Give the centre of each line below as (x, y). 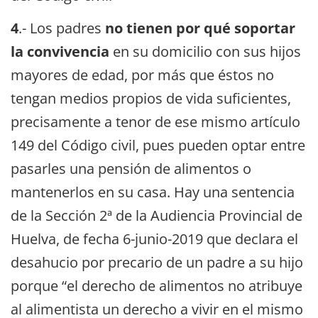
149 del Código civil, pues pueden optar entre (158, 146)
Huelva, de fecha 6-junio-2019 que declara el (154, 239)
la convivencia (60, 52)
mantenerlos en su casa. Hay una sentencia (153, 192)
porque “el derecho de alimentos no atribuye (157, 286)
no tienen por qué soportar (200, 28)
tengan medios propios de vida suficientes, (151, 99)
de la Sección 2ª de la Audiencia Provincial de (157, 216)
